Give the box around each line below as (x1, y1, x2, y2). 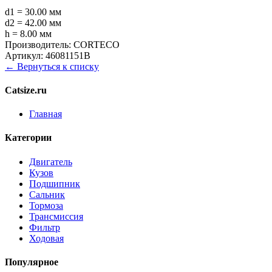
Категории (5, 132, 52, 143)
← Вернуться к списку (5, 61, 99, 72)
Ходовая (29, 233, 64, 243)
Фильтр (29, 222, 60, 233)
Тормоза (29, 200, 63, 211)
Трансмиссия (29, 211, 83, 222)
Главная (29, 109, 62, 120)
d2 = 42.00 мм (5, 17, 61, 28)
